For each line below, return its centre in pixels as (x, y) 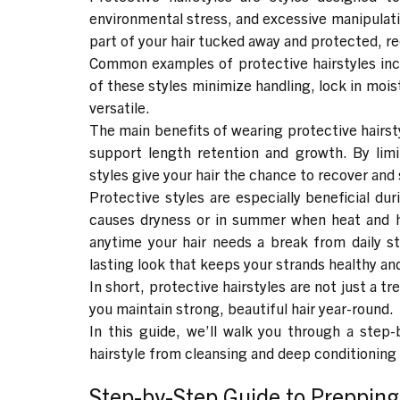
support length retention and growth (216, 151)
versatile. (120, 106)
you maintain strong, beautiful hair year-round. (242, 307)
